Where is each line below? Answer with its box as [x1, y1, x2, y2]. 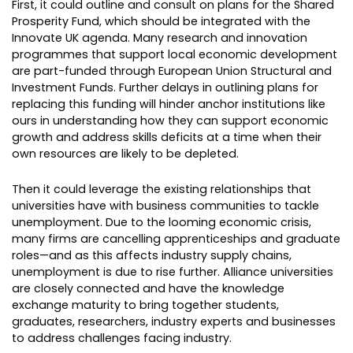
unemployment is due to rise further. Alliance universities [12, 263, 333, 280]
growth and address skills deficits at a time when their [12, 128, 321, 145]
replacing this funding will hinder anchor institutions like [12, 95, 325, 112]
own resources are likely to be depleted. [12, 145, 239, 162]
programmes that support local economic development [12, 46, 337, 62]
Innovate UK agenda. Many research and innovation [12, 29, 307, 46]
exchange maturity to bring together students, [12, 296, 279, 313]
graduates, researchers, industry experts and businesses [12, 313, 336, 329]
